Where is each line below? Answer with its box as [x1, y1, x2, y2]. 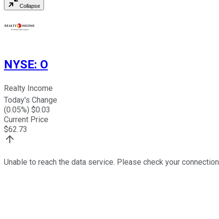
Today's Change [4, 95, 57, 105]
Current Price [4, 115, 48, 125]
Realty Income [4, 84, 53, 93]
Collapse [20, 2, 40, 9]
